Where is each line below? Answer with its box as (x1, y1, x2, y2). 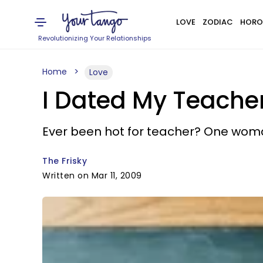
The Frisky (42, 155, 87, 167)
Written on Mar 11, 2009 (42, 170, 142, 181)
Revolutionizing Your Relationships (38, 33, 152, 43)
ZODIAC (202, 16, 233, 28)
